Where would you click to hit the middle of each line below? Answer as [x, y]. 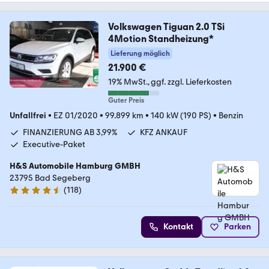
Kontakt [178, 227]
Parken [237, 227]
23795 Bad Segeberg [50, 178]
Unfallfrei [28, 116]
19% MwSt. [128, 82]
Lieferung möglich [140, 54]
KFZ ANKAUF [164, 133]
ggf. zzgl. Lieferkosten [191, 82]
